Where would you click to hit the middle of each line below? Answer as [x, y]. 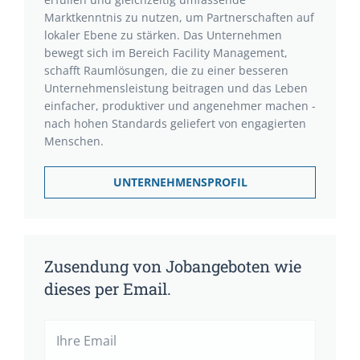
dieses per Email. [108, 288]
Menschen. [74, 141]
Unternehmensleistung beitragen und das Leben [176, 88]
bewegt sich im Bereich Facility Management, [166, 53]
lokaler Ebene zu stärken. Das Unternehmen [163, 35]
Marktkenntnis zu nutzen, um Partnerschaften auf [179, 17]
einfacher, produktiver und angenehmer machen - [180, 106]
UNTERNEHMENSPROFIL [180, 182]
